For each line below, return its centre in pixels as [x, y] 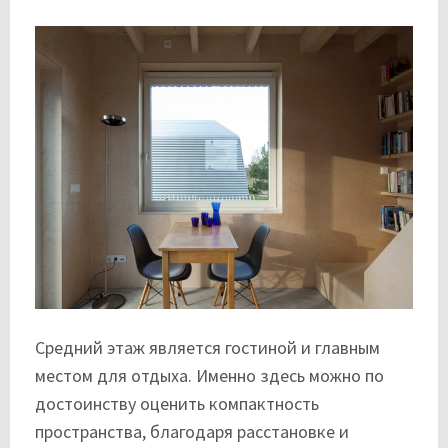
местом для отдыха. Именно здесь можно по [209, 376]
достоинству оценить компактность [177, 404]
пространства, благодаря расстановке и [192, 432]
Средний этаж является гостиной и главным [207, 348]
